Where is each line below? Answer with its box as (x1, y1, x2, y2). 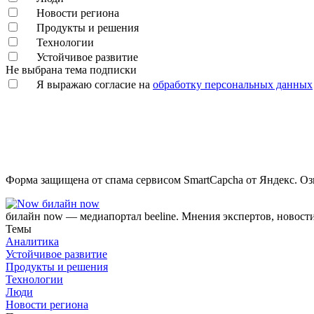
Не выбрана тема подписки (6, 63, 137, 76)
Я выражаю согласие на (36, 78, 153, 90)
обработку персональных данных (153, 78, 313, 90)
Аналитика (6, 235, 59, 247)
